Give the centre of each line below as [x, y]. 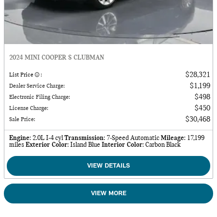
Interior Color [122, 145]
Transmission [84, 139]
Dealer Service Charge [36, 86]
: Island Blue [84, 145]
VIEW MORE [108, 194]
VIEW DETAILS [108, 166]
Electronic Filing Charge [39, 98]
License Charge [28, 109]
